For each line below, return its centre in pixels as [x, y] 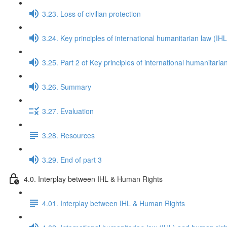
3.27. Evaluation [68, 111]
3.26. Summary [67, 86]
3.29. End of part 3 [72, 159]
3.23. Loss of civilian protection [91, 13]
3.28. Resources [68, 135]
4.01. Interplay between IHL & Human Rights [113, 203]
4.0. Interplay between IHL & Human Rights [93, 179]
